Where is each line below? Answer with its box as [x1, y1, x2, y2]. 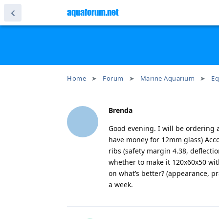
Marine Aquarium [140, 74, 195, 83]
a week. [109, 180, 133, 189]
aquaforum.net [67, 7, 118, 18]
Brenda [109, 106, 132, 115]
